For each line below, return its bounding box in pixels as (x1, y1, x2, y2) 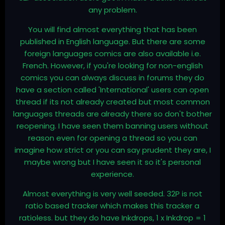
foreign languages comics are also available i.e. (24, 48, 201, 59)
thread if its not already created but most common (15, 96, 210, 107)
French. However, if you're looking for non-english (22, 60, 203, 71)
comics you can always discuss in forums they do (21, 72, 204, 83)
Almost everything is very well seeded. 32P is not (23, 188, 202, 199)
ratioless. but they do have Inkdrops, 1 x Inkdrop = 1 (19, 212, 206, 223)
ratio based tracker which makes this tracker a (26, 200, 199, 211)
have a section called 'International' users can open (16, 84, 209, 95)
